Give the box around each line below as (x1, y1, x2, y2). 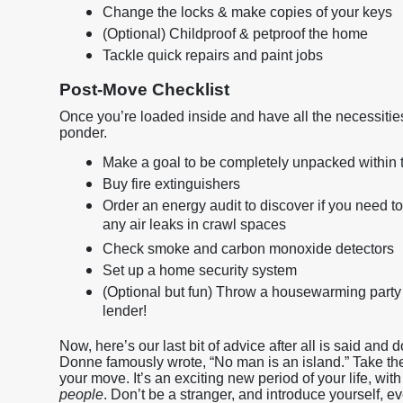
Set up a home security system (103, 263, 297, 278)
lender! (103, 303, 147, 323)
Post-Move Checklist (59, 80, 229, 99)
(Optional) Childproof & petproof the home (103, 26, 368, 41)
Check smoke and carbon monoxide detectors (103, 241, 394, 256)
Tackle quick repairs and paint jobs (103, 48, 323, 63)
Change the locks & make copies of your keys (103, 4, 392, 20)
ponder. (59, 125, 107, 140)
